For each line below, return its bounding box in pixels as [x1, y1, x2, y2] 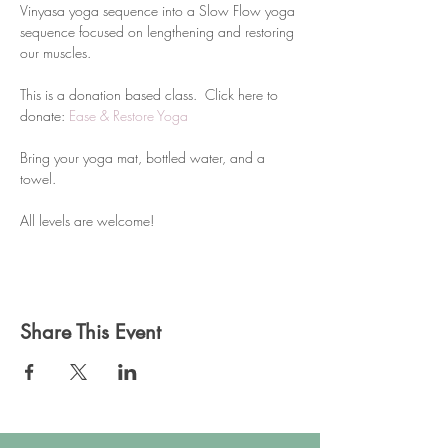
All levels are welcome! [20, 211, 154, 230]
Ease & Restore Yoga [69, 106, 188, 125]
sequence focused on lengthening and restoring [20, 22, 298, 41]
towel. [20, 169, 60, 188]
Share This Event [20, 319, 161, 345]
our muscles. [20, 43, 91, 62]
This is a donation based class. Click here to [20, 85, 282, 104]
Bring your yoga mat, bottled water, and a [20, 148, 269, 167]
